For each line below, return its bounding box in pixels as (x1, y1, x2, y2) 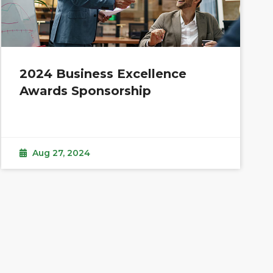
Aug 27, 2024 (30, 147, 91, 159)
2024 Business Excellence (19, 66, 187, 82)
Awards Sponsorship (19, 83, 152, 99)
